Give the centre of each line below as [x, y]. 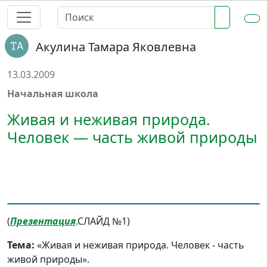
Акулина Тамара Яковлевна [116, 47]
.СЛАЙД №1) [103, 221]
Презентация [43, 221]
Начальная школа [53, 94]
